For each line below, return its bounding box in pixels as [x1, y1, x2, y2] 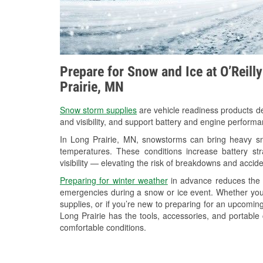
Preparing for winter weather [60, 174, 168, 187]
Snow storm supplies [60, 104, 137, 116]
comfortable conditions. [60, 221, 146, 234]
